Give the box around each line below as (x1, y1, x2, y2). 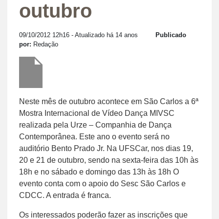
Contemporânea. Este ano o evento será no (19, 132, 170, 141)
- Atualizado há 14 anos (69, 31, 138, 39)
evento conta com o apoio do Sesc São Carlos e (19, 179, 186, 188)
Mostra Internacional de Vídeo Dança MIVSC (19, 109, 175, 117)
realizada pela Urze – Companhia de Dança (19, 120, 172, 129)
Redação (33, 40, 58, 48)
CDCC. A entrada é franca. (19, 191, 111, 199)
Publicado (155, 31, 186, 39)
